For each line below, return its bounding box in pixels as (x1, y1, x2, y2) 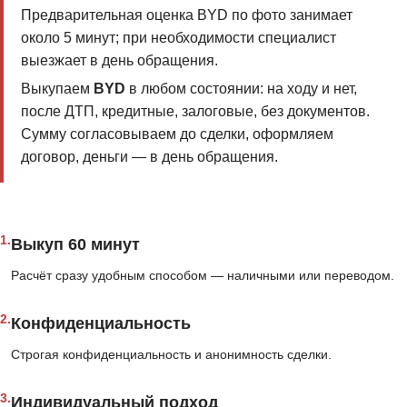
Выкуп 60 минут (11, 235, 140, 254)
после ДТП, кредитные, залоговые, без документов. (20, 104, 370, 120)
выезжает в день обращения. (20, 52, 218, 68)
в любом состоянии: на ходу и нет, (124, 81, 357, 97)
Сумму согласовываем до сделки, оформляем (20, 126, 333, 143)
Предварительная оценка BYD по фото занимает (20, 6, 352, 23)
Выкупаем (20, 81, 94, 97)
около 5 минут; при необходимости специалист (20, 29, 336, 45)
